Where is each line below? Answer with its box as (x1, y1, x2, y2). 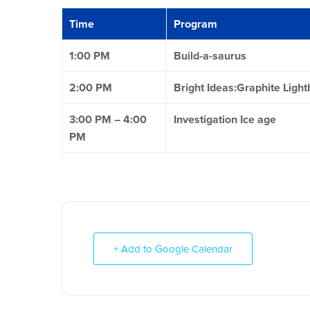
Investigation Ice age (174, 111, 276, 128)
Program (174, 16, 217, 33)
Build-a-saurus (174, 48, 246, 64)
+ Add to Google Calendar (113, 241, 232, 257)
